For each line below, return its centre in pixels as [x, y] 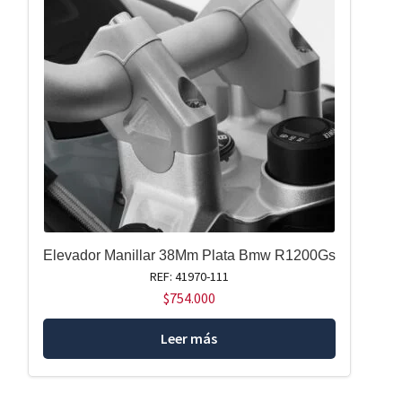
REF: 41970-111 [189, 276]
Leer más [189, 338]
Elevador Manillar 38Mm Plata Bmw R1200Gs [189, 255]
